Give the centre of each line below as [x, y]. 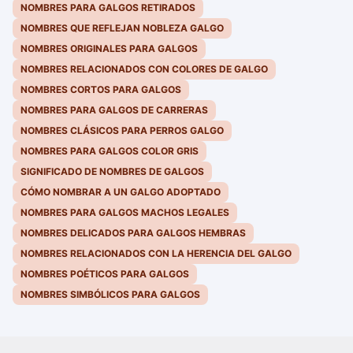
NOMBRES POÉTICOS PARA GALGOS [105, 274]
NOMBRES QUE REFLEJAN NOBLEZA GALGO [122, 28]
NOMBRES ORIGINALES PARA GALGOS [109, 49]
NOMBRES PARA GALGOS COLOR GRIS [110, 151]
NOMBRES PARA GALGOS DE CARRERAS [114, 110]
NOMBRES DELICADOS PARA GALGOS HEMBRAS [133, 233]
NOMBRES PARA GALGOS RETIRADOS [108, 8]
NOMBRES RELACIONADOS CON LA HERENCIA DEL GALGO [156, 254]
